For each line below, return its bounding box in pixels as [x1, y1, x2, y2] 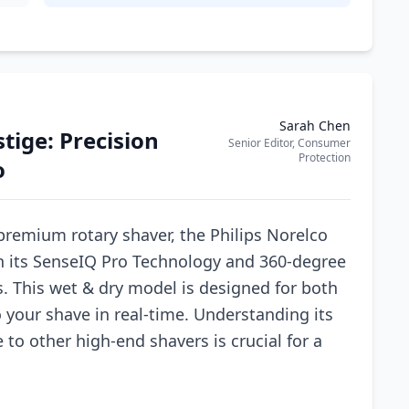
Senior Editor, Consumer [228, 135, 351, 151]
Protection [299, 150, 351, 165]
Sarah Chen [279, 117, 351, 134]
